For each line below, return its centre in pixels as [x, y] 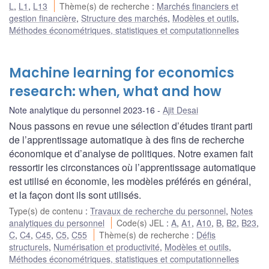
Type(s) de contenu [47, 211]
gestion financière [43, 18]
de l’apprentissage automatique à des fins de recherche [127, 140]
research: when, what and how [115, 92]
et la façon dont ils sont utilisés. [75, 195]
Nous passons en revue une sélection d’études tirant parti [131, 126]
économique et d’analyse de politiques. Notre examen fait [131, 154]
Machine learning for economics [122, 73]
